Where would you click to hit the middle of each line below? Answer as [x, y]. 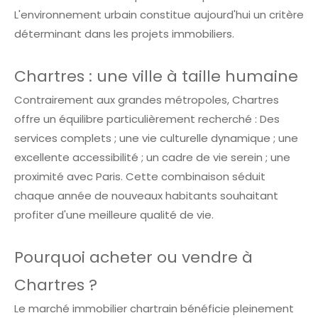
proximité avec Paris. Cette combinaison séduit [140, 177]
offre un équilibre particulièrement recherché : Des [147, 119]
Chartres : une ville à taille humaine [156, 77]
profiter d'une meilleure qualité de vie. [114, 215]
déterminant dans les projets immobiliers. [124, 34]
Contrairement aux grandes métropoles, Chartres [147, 100]
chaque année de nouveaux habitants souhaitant [146, 196]
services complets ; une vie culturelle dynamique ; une [156, 138]
